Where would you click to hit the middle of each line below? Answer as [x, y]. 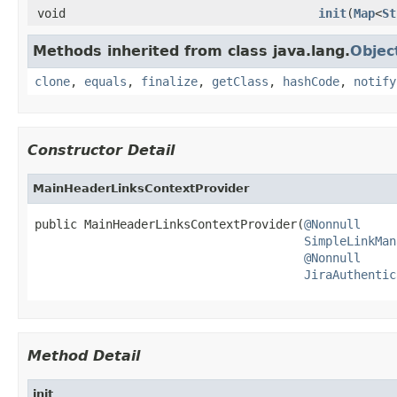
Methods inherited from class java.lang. [191, 51]
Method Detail [84, 355]
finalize [169, 81]
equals [105, 81]
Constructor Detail [101, 150]
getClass [240, 81]
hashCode [311, 81]
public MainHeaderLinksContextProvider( [169, 224]
